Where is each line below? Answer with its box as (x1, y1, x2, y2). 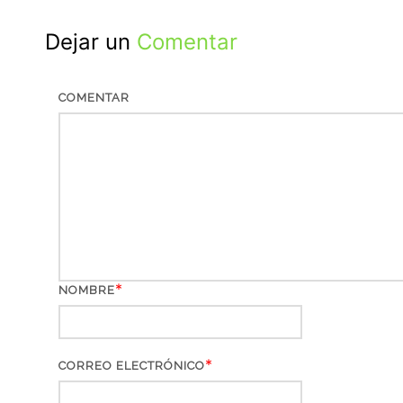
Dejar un (45, 29, 137, 56)
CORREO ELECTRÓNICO (58, 359, 205, 373)
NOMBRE (58, 283, 115, 298)
